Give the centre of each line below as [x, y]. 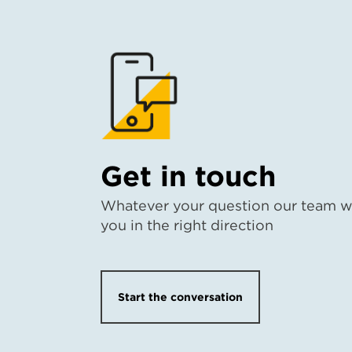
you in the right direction [187, 225]
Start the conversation [180, 297]
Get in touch [188, 176]
